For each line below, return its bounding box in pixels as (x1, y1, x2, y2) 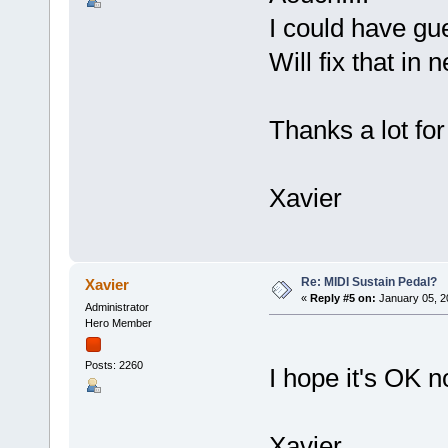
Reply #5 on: (309, 292, 376, 305)
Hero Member (84, 317, 152, 330)
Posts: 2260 (84, 359, 143, 372)
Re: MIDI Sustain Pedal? (300, 275, 437, 290)
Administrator (84, 301, 149, 314)
